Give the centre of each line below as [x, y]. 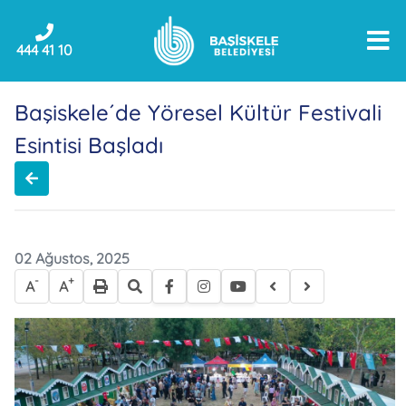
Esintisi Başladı [89, 145]
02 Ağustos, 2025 [72, 258]
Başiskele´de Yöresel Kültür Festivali [198, 112]
